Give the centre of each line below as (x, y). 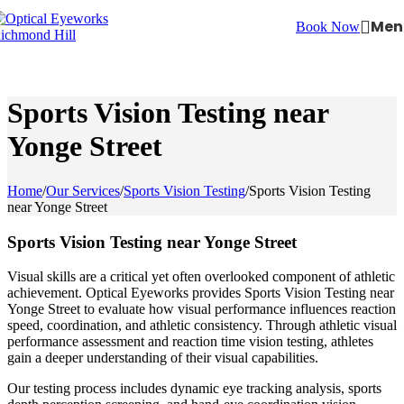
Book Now (328, 27)
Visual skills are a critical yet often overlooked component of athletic (201, 277)
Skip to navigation (61, 15)
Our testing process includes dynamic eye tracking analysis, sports (194, 389)
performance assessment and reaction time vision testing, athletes (190, 342)
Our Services (83, 190)
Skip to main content (173, 15)
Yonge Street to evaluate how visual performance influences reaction (202, 309)
